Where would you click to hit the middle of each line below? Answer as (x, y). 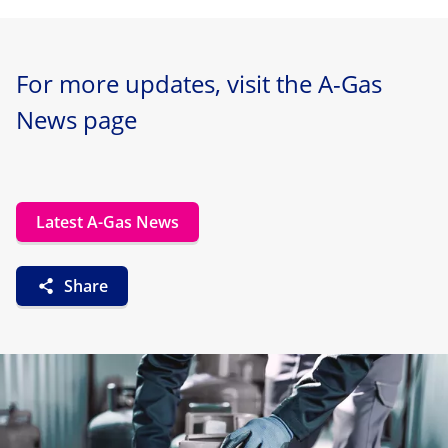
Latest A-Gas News (107, 222)
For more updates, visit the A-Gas (199, 84)
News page (76, 120)
